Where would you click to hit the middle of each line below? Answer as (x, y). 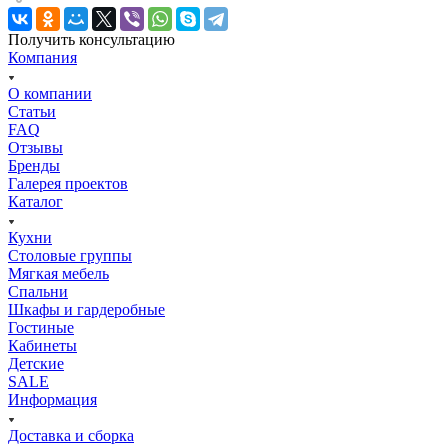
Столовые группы (70, 255)
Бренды (34, 165)
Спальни (38, 291)
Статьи (32, 111)
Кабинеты (42, 345)
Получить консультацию (91, 39)
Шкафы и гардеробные (86, 309)
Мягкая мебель (58, 273)
